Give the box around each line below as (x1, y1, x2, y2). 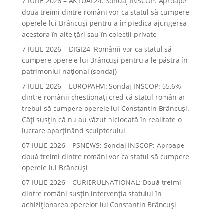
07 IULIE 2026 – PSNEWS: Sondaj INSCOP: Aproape (21, 141, 184, 150)
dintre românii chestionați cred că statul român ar (21, 92, 185, 102)
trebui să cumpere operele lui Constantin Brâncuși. (21, 104, 189, 113)
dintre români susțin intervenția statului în (21, 189, 162, 198)
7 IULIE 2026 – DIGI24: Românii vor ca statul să (21, 44, 172, 54)
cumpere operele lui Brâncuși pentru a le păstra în (21, 55, 188, 65)
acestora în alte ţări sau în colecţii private (21, 30, 157, 39)
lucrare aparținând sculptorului (21, 126, 125, 135)
